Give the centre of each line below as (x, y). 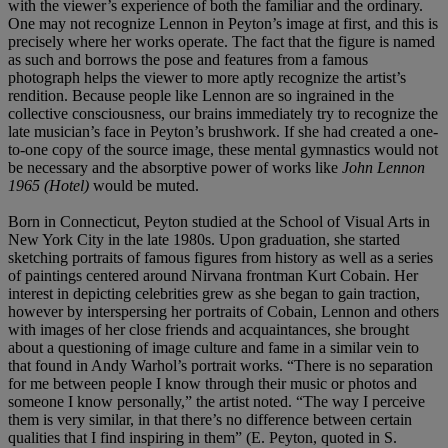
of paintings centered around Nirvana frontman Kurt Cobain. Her (213, 275)
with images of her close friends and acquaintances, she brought (208, 329)
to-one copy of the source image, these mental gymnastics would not (223, 149)
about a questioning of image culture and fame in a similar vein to (213, 347)
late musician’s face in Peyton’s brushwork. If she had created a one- (223, 131)
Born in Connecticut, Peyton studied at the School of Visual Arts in (219, 221)
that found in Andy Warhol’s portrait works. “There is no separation (220, 365)
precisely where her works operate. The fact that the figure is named (221, 41)
